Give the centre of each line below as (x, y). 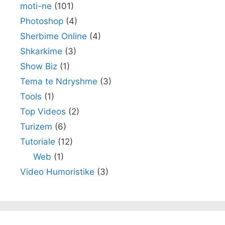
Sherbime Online (53, 36)
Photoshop (42, 21)
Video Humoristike (57, 172)
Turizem (36, 127)
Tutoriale (38, 142)
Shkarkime (41, 51)
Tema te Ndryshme (59, 81)
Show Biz (39, 66)
